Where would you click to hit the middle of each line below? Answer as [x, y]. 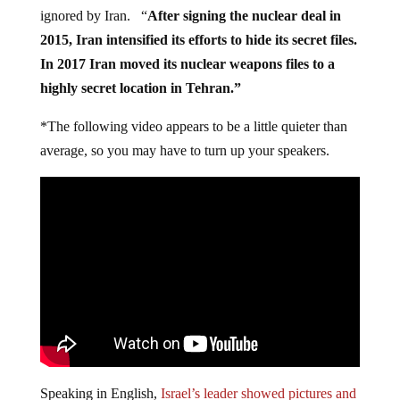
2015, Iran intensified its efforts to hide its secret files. [198, 40]
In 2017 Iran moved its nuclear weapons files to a [187, 64]
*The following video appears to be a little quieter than [193, 127]
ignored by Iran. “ [93, 16]
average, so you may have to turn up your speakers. [184, 151]
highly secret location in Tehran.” [140, 88]
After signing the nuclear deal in [244, 16]
